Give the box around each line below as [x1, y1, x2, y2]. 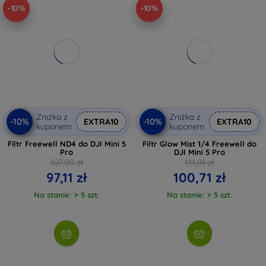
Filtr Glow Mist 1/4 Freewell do [142, 138, 256, 148]
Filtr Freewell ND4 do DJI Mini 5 [7, 138, 126, 148]
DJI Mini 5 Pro [174, 147, 225, 157]
